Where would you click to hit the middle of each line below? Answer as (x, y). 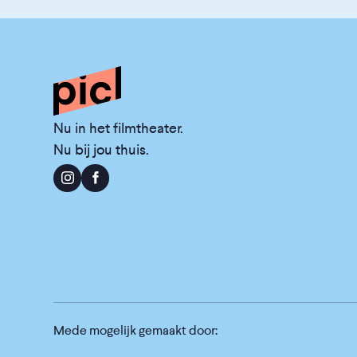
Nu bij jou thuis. (102, 149)
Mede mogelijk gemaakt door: (136, 330)
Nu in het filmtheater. (119, 128)
